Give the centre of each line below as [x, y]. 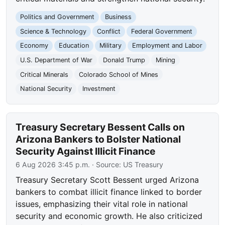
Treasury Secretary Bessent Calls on [100, 127]
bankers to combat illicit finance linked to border [109, 192]
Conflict [108, 31]
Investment [99, 89]
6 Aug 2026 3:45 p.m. [53, 164]
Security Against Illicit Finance [86, 151]
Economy [34, 46]
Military [110, 46]
